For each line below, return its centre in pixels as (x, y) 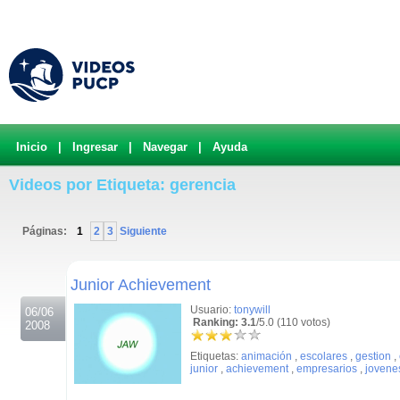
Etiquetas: (216, 356)
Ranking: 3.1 (223, 322)
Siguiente (142, 231)
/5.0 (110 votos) (293, 322)
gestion (373, 356)
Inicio (32, 147)
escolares (324, 356)
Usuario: (212, 310)
